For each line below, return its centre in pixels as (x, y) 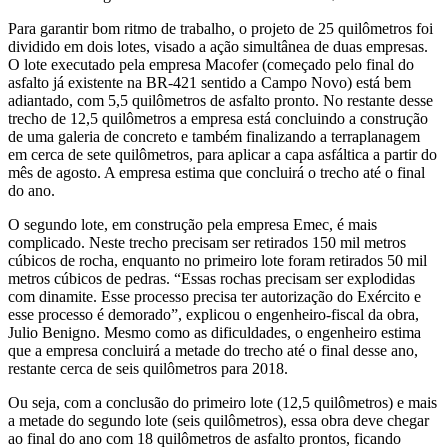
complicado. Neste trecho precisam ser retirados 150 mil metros (207, 242)
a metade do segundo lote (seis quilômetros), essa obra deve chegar (218, 420)
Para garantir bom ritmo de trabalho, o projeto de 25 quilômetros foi (220, 28)
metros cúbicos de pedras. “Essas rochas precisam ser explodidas (211, 278)
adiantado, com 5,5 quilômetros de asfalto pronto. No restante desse (220, 100)
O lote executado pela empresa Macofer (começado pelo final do (211, 64)
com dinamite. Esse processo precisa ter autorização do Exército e (214, 296)
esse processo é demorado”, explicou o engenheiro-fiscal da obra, (213, 314)
